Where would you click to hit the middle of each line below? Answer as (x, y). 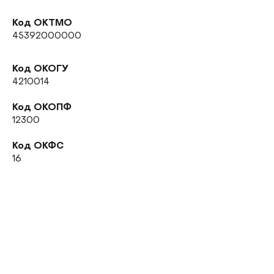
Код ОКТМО (42, 23)
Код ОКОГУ (40, 69)
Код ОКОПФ (42, 108)
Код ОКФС (38, 146)
